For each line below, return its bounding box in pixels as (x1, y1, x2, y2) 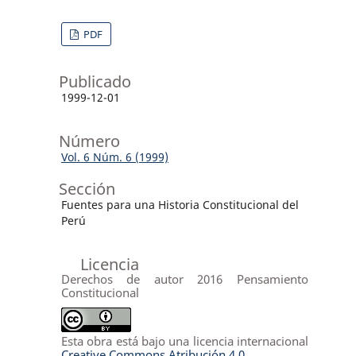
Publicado (58, 71, 131, 93)
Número (58, 130, 120, 153)
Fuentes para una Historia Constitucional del (60, 197, 299, 213)
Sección (58, 178, 115, 200)
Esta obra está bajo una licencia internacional (60, 333, 308, 350)
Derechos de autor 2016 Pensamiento (60, 271, 308, 288)
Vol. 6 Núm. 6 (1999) (60, 149, 168, 165)
